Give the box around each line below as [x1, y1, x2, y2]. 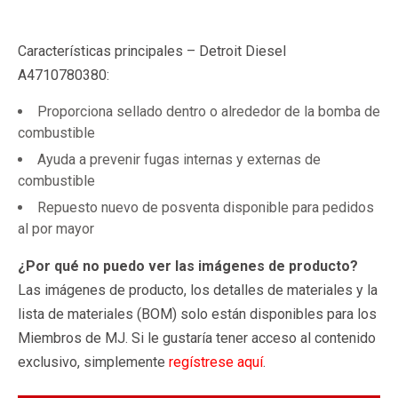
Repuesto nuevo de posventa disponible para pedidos [37, 198, 374, 216]
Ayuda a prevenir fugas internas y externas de [37, 150, 321, 168]
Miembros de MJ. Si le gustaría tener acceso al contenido [18, 329, 376, 346]
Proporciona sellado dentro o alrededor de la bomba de [37, 102, 380, 120]
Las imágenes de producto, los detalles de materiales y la [18, 281, 378, 298]
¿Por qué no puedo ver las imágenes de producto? [18, 257, 358, 275]
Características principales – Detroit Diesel [18, 42, 286, 60]
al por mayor [18, 219, 94, 237]
